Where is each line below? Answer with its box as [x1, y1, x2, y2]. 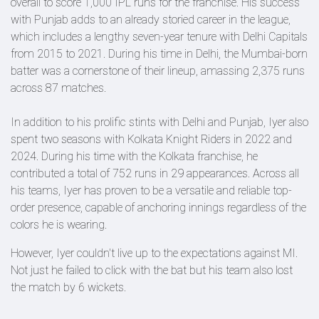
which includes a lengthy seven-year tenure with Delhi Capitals [11, 30, 308, 43]
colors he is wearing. [11, 218, 107, 231]
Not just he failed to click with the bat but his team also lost [11, 263, 293, 277]
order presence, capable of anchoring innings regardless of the [11, 201, 306, 214]
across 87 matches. [11, 81, 106, 95]
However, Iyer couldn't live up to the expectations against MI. [11, 246, 298, 260]
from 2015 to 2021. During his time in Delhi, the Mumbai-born [11, 47, 308, 61]
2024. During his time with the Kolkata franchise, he [11, 150, 258, 163]
